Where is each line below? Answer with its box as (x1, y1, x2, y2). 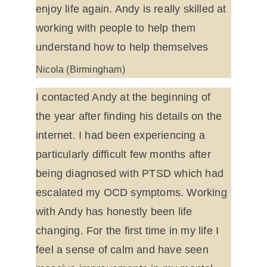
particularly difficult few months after (36, 148, 214, 160)
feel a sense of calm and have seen (36, 244, 212, 256)
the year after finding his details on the (36, 110, 225, 122)
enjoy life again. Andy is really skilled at (36, 3, 229, 15)
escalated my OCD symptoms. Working (36, 187, 231, 198)
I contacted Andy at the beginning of (36, 91, 214, 103)
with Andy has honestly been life (36, 206, 195, 218)
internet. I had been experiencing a (36, 129, 209, 141)
